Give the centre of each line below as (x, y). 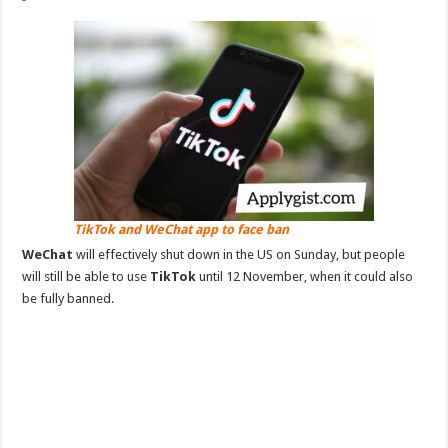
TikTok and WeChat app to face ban (181, 229)
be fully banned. (68, 298)
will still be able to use (86, 276)
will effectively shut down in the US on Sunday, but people (239, 254)
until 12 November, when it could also (305, 276)
